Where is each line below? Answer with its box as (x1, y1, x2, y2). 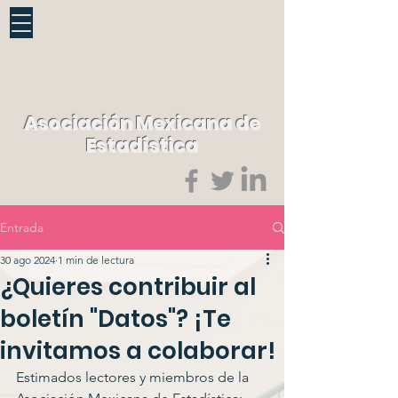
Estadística (86, 132, 198, 158)
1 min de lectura (58, 253, 134, 267)
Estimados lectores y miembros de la (16, 369, 252, 386)
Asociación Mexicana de (24, 110, 260, 136)
